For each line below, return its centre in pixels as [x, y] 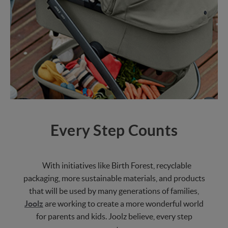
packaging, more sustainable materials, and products [114, 178]
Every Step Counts [114, 130]
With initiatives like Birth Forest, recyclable [117, 165]
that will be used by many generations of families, [114, 191]
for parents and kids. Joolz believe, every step [114, 216]
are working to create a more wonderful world [123, 203]
